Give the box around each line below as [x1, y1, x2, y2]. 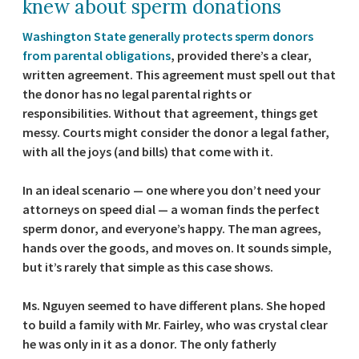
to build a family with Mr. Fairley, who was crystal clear [22, 317, 328, 333]
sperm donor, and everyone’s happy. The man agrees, [22, 220, 321, 236]
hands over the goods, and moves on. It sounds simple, [22, 240, 332, 256]
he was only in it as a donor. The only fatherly [22, 336, 276, 352]
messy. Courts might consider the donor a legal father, [22, 124, 329, 140]
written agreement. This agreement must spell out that [22, 67, 336, 83]
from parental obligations [22, 47, 171, 63]
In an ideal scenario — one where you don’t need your [22, 182, 321, 198]
